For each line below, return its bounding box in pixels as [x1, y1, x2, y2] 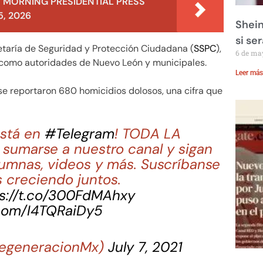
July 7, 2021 [108, 237, 183, 256]
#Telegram [45, 124, 115, 143]
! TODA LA [114, 124, 181, 143]
